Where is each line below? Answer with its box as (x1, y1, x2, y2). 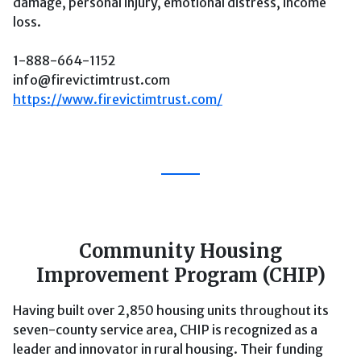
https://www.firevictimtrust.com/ (13, 91, 222, 107)
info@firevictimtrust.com (13, 72, 170, 88)
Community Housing (79, 239, 282, 263)
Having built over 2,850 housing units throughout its (13, 302, 329, 318)
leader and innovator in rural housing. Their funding (13, 341, 323, 357)
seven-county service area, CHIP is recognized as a (13, 322, 317, 338)
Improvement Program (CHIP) (35, 263, 326, 287)
